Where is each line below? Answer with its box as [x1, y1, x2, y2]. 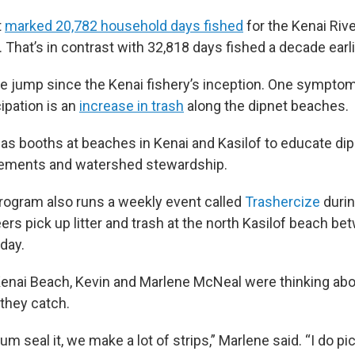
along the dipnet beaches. [184, 97, 349, 114]
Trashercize [245, 193, 320, 210]
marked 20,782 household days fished [5, 17, 243, 34]
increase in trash [79, 97, 184, 114]
